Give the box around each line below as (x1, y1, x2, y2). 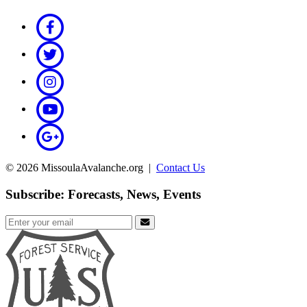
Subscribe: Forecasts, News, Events (5, 187, 201, 202)
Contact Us (156, 162, 205, 174)
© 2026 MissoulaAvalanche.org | (5, 162, 156, 174)
